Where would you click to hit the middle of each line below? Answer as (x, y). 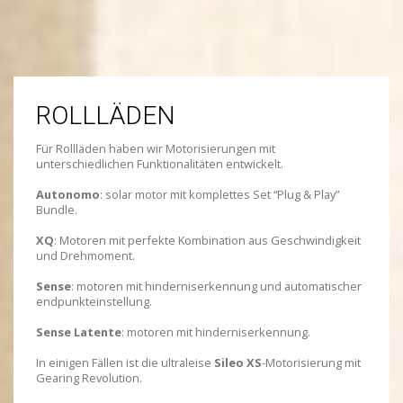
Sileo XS (238, 363)
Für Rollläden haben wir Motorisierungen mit (156, 149)
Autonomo (68, 195)
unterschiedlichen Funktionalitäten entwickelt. (160, 164)
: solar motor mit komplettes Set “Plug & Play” (219, 195)
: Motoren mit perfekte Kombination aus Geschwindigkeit (207, 241)
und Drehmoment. (85, 256)
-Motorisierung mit (311, 363)
